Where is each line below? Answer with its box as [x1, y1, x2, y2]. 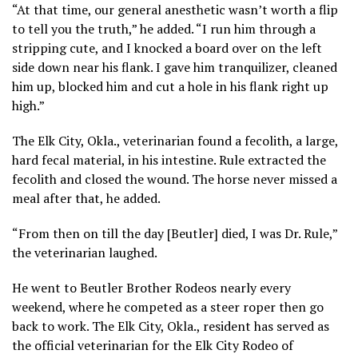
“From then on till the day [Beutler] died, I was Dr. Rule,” [12, 224, 337, 242]
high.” [12, 96, 45, 114]
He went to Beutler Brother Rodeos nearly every [12, 278, 291, 296]
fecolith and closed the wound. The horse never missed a [12, 169, 337, 188]
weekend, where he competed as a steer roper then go [12, 297, 324, 316]
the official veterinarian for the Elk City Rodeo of [12, 336, 293, 354]
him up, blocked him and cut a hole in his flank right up [12, 77, 328, 95]
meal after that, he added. [12, 189, 161, 207]
